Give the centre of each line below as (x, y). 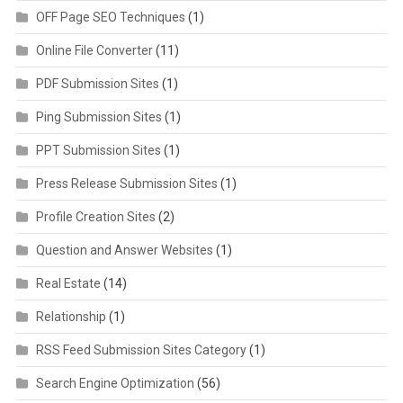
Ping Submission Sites (99, 116)
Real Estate (68, 283)
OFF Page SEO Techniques (110, 17)
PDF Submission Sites (97, 83)
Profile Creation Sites (95, 216)
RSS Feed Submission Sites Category (141, 349)
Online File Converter (94, 50)
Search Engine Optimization (115, 383)
